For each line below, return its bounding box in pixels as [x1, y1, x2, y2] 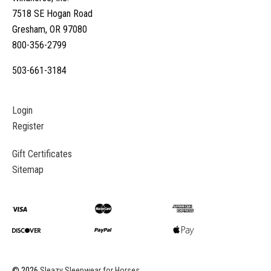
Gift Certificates [12, 148, 72, 160]
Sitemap [12, 163, 44, 175]
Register [12, 120, 44, 132]
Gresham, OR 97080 [12, 23, 87, 35]
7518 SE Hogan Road [12, 7, 93, 19]
